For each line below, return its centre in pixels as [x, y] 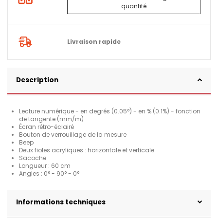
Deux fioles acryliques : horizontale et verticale [87, 150]
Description [37, 80]
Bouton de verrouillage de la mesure [73, 135]
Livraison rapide [94, 41]
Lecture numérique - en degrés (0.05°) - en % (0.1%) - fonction [110, 111]
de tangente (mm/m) [51, 119]
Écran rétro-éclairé [47, 127]
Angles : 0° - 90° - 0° [49, 174]
